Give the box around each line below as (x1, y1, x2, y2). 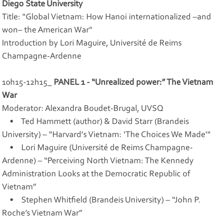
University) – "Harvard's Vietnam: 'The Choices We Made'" (2, 130, 211, 139)
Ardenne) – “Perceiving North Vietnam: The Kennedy (2, 156, 194, 166)
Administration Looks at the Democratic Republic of (2, 170, 191, 179)
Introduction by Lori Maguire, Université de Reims (2, 39, 182, 48)
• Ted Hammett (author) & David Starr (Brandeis (2, 117, 189, 126)
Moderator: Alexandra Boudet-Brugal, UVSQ (2, 104, 164, 113)
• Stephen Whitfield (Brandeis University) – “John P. (2, 196, 201, 205)
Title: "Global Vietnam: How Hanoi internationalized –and (2, 13, 212, 22)
